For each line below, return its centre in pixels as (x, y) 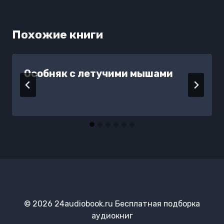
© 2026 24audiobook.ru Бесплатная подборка (112, 204)
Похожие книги (57, 34)
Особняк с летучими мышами (98, 73)
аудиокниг (112, 216)
